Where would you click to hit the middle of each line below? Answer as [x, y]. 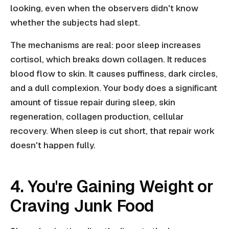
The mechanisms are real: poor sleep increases [106, 45]
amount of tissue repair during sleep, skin [93, 102]
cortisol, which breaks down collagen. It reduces [108, 60]
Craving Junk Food [82, 206]
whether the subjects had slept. [75, 23]
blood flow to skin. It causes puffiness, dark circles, [114, 74]
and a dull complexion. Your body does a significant [114, 88]
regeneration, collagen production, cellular [97, 117]
